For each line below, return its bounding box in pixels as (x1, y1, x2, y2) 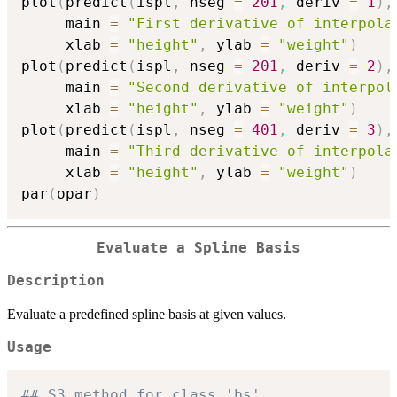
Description (7, 272, 105, 289)
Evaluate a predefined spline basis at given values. (7, 306, 286, 322)
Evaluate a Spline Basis (97, 239, 300, 256)
